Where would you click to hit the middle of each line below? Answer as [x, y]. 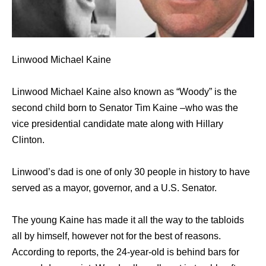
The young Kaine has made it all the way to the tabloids [128, 220]
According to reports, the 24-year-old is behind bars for [126, 252]
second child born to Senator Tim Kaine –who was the [125, 108]
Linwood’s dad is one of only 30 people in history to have [131, 172]
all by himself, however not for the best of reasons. [116, 236]
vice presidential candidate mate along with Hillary [118, 124]
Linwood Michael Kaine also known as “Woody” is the [124, 92]
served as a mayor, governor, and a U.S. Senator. [114, 188]
